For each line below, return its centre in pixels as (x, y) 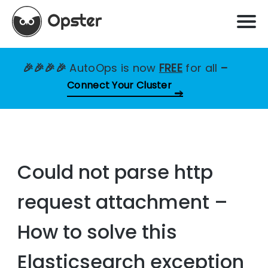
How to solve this (98, 232)
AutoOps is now (114, 68)
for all (202, 68)
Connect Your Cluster (119, 85)
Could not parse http (115, 172)
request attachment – (123, 202)
